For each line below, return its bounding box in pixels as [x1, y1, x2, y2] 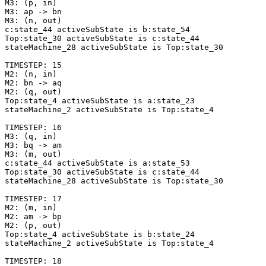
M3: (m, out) [5, 150, 62, 159]
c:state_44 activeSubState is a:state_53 [5, 159, 190, 168]
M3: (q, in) [5, 132, 57, 141]
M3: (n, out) [5, 16, 62, 26]
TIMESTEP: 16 [5, 123, 62, 132]
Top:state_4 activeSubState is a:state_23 [5, 96, 195, 106]
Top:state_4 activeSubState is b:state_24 [5, 230, 195, 239]
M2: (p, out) [5, 221, 62, 230]
